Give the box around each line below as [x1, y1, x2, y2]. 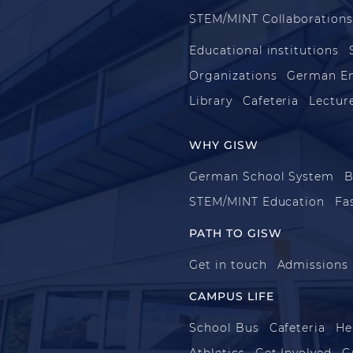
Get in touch [189, 257, 267, 272]
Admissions [277, 257, 349, 272]
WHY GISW [189, 137, 258, 152]
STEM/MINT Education [189, 194, 325, 209]
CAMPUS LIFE [189, 288, 274, 303]
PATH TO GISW [189, 225, 282, 240]
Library [189, 93, 232, 108]
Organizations [189, 68, 277, 83]
